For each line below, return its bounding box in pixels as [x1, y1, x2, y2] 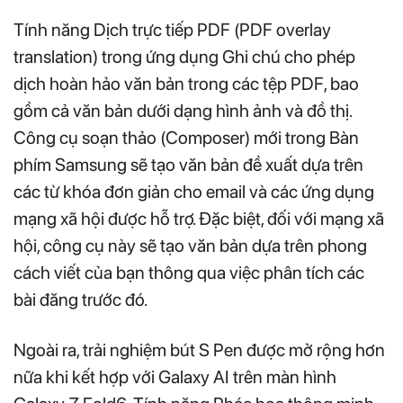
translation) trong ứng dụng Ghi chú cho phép [13, 45, 355, 67]
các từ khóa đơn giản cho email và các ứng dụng [13, 180, 374, 202]
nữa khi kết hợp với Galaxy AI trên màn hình [13, 365, 336, 388]
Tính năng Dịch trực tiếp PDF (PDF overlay [13, 18, 331, 40]
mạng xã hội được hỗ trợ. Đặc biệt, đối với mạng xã [13, 207, 384, 229]
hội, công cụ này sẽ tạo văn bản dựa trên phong [13, 234, 367, 256]
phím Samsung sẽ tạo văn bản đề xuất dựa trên [13, 153, 363, 175]
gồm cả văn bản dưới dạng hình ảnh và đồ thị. [13, 99, 352, 121]
